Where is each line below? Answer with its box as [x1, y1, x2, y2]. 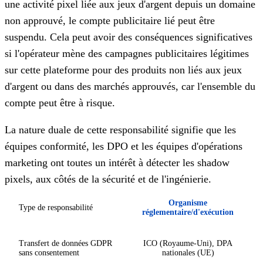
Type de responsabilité [19, 203, 93, 212]
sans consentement [19, 248, 79, 257]
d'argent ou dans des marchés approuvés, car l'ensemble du [5, 80, 255, 92]
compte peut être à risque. [5, 96, 115, 109]
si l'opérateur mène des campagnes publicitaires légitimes [5, 47, 249, 59]
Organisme [168, 198, 207, 207]
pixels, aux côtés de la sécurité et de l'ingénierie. [5, 173, 211, 185]
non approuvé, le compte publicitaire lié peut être [5, 14, 215, 26]
